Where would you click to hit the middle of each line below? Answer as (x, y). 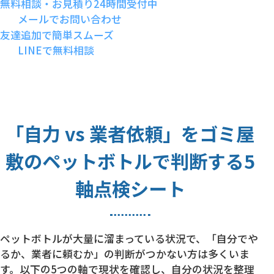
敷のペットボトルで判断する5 (130, 161)
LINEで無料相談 (55, 50)
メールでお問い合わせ (70, 19)
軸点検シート (130, 188)
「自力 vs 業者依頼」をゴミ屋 (130, 133)
